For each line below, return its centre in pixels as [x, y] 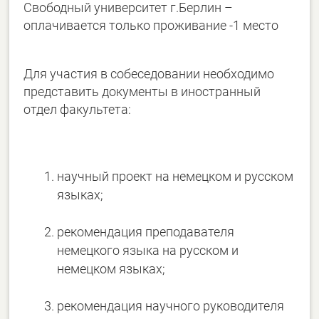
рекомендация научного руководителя [171, 306]
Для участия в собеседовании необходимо [149, 74]
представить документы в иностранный [142, 91]
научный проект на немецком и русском [176, 176]
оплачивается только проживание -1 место [151, 25]
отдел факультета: [78, 109]
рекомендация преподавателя [146, 232]
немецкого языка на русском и [148, 250]
